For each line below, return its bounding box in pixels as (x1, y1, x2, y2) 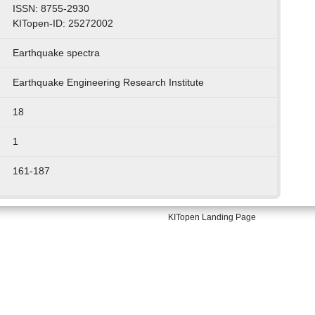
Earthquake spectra (12, 47, 100, 59)
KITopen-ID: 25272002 (12, 18, 113, 30)
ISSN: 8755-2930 (12, 3, 89, 15)
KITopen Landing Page (168, 212, 256, 223)
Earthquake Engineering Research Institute (12, 77, 204, 89)
